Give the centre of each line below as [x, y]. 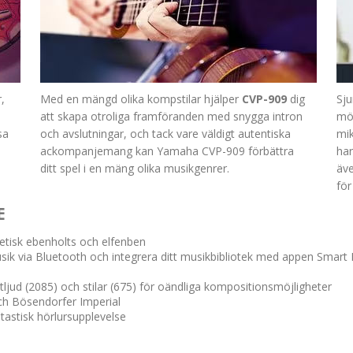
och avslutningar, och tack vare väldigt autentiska [165, 133]
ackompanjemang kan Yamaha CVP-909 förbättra [167, 150]
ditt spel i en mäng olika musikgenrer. [135, 168]
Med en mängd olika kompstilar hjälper [141, 98]
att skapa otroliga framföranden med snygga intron [171, 116]
